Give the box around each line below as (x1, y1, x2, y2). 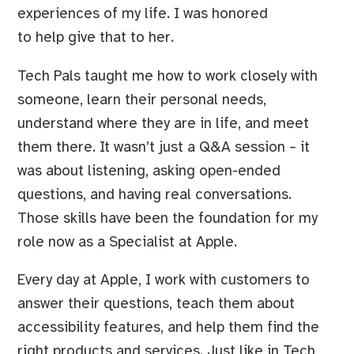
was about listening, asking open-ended (17, 163, 281, 179)
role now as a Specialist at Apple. (17, 234, 241, 250)
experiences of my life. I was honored (17, 6, 268, 23)
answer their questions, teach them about (17, 296, 295, 313)
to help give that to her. (17, 30, 178, 47)
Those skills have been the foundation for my (17, 210, 318, 227)
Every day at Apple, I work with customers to (17, 273, 310, 289)
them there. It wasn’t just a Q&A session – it (17, 139, 310, 156)
